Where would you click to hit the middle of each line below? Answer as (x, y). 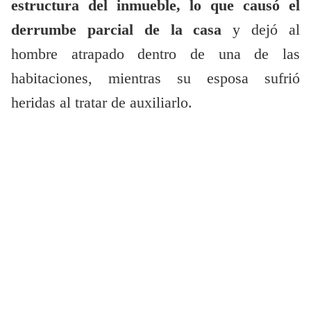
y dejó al (267, 30)
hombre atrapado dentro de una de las (155, 54)
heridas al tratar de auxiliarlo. (102, 103)
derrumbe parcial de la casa (122, 30)
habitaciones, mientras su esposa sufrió (155, 79)
